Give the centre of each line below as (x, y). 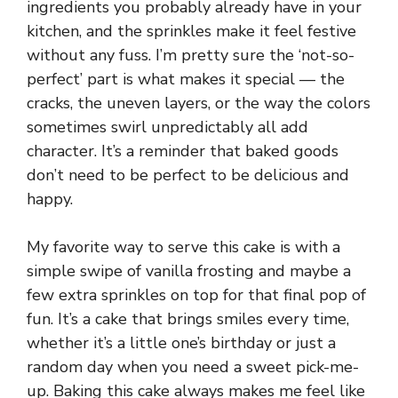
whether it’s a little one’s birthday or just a (181, 343)
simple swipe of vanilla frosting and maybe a (189, 271)
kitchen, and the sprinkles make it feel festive (191, 32)
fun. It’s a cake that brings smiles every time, (188, 319)
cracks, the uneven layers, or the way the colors (199, 103)
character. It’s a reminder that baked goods (183, 151)
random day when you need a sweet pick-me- (193, 367)
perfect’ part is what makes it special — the (186, 80)
